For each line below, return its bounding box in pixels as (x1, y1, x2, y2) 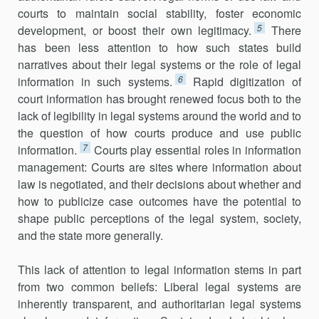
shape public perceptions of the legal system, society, (18, 210, 301, 226)
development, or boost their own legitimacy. (18, 22, 252, 38)
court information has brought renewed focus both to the (18, 90, 301, 107)
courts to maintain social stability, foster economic (18, 5, 301, 21)
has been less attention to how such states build (18, 39, 301, 56)
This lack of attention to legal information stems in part (18, 261, 301, 278)
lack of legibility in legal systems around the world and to (18, 108, 301, 124)
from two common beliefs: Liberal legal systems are (18, 278, 301, 295)
